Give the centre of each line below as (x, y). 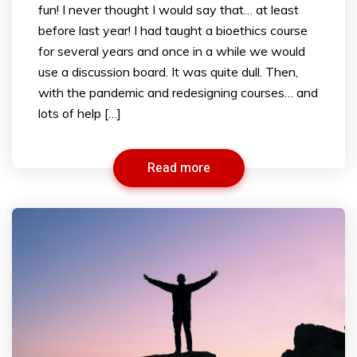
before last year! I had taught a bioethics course (173, 30)
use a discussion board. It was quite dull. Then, (168, 71)
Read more (178, 168)
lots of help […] (80, 113)
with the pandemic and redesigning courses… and (178, 92)
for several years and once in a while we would (172, 51)
